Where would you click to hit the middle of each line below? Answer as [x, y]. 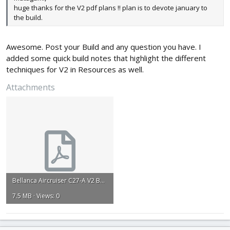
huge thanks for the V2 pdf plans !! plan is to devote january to [111, 7]
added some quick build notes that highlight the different [106, 58]
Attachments [31, 88]
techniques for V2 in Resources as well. [75, 70]
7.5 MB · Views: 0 [36, 196]
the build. [28, 17]
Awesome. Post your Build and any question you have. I [104, 47]
